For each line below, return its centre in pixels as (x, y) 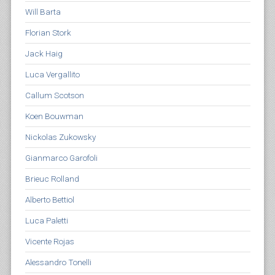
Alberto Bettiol (49, 199)
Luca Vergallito (52, 74)
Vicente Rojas (49, 241)
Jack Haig (44, 53)
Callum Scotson (54, 95)
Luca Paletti (46, 220)
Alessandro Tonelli (58, 262)
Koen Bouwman (54, 116)
